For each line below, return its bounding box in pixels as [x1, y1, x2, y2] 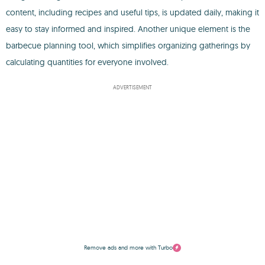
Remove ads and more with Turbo [84, 244, 173, 251]
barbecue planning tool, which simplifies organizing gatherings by [6, 40, 250, 51]
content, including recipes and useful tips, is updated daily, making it [6, 7, 259, 18]
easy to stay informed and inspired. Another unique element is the [6, 24, 250, 34]
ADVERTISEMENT [113, 84, 152, 91]
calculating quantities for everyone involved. [6, 57, 169, 67]
